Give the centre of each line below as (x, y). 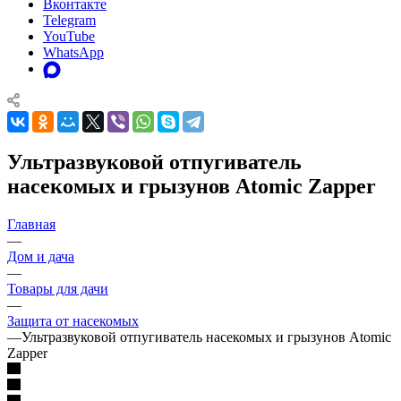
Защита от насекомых (73, 320)
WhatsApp (73, 52)
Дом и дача (41, 256)
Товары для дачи (58, 288)
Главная (31, 224)
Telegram (69, 20)
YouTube (69, 36)
